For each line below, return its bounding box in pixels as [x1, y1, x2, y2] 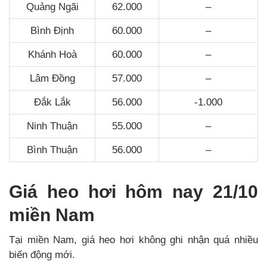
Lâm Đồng [29, 72, 75, 84]
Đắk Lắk [33, 96, 71, 108]
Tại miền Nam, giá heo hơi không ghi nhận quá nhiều [9, 234, 258, 246]
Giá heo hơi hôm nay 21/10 [9, 181, 258, 201]
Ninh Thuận [27, 120, 77, 132]
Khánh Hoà [27, 48, 77, 60]
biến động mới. [9, 249, 75, 260]
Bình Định [30, 24, 74, 36]
